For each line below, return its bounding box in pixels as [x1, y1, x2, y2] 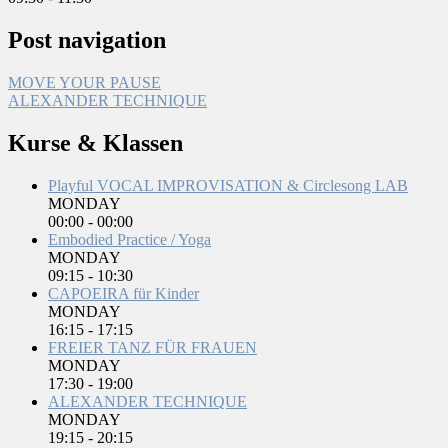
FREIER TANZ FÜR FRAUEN [48, 338, 257, 356]
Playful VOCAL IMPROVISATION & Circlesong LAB [48, 176, 408, 194]
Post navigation [8, 27, 166, 54]
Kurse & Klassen [8, 129, 183, 156]
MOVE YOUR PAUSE [8, 74, 161, 92]
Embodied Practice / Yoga [48, 230, 211, 248]
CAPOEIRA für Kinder [48, 284, 199, 302]
